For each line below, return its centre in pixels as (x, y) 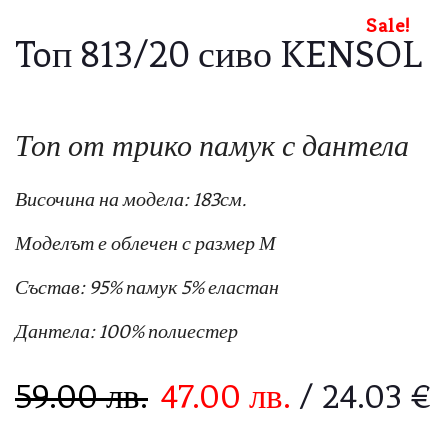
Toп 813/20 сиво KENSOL (218, 54)
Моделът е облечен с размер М (145, 243)
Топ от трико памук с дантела (212, 146)
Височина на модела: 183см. (130, 199)
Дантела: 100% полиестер (126, 331)
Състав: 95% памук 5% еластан (147, 287)
